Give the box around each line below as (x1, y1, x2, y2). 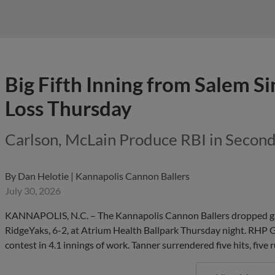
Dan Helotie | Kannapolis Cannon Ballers (18, 170, 190, 182)
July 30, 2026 (5, 185, 61, 196)
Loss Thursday (5, 96, 132, 120)
